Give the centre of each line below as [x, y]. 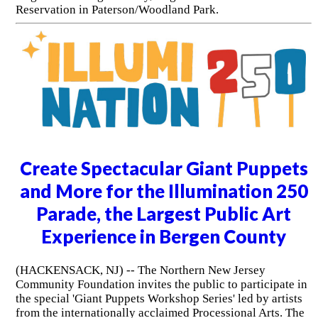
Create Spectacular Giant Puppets [164, 169]
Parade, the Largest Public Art [164, 214]
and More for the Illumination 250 [164, 191]
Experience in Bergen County [164, 237]
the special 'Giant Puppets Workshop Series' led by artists [159, 298]
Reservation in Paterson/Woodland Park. [117, 9]
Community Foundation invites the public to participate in [161, 284]
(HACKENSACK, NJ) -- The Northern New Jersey [140, 270]
